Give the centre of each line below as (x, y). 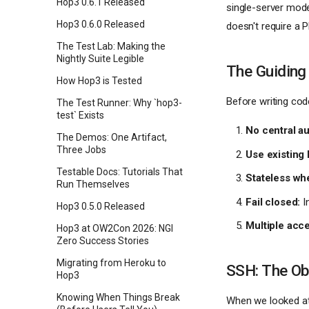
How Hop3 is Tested (99, 81)
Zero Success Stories (103, 241)
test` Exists (80, 115)
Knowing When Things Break (118, 297)
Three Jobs (81, 150)
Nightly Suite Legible (100, 59)
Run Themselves (93, 184)
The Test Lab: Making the (111, 46)
